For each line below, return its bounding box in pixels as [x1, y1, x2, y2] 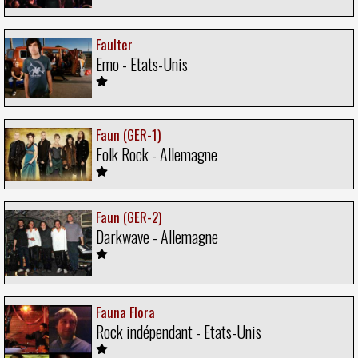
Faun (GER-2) [96, 206, 161, 227]
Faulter [96, 34, 133, 54]
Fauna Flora [96, 302, 155, 323]
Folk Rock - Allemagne [96, 142, 217, 167]
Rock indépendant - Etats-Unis [96, 320, 261, 344]
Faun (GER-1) [96, 125, 161, 145]
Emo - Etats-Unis [96, 51, 188, 76]
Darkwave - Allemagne [96, 224, 218, 249]
